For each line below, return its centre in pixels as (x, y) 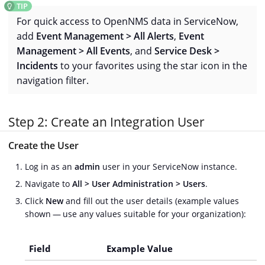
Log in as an (50, 167)
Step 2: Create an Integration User (106, 122)
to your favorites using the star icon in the (153, 66)
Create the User (43, 146)
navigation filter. (53, 81)
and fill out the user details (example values (151, 201)
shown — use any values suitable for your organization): (135, 214)
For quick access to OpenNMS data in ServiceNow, (127, 22)
